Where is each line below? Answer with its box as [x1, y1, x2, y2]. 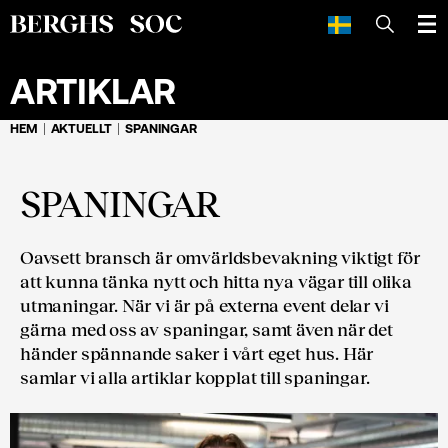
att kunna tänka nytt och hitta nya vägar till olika [20, 269, 412, 292]
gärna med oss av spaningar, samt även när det [20, 317, 393, 340]
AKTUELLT [50, 120, 113, 136]
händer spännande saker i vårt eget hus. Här [20, 341, 374, 364]
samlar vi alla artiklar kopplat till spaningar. [20, 365, 370, 388]
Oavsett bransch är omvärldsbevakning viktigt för [20, 245, 420, 268]
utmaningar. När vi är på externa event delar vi [20, 293, 389, 316]
